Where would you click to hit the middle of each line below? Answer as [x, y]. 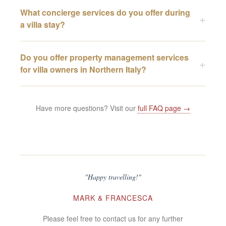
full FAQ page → [164, 108]
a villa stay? [43, 24]
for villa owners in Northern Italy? [83, 69]
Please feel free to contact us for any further [113, 218]
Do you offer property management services [105, 57]
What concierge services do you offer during [105, 12]
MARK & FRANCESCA [113, 197]
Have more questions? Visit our [87, 108]
